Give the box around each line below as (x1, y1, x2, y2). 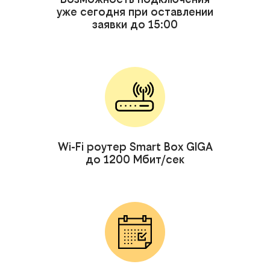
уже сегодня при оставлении (57, 5, 213, 18)
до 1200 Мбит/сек (86, 152, 184, 166)
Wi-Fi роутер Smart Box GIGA (57, 140, 213, 153)
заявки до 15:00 (92, 17, 178, 31)
